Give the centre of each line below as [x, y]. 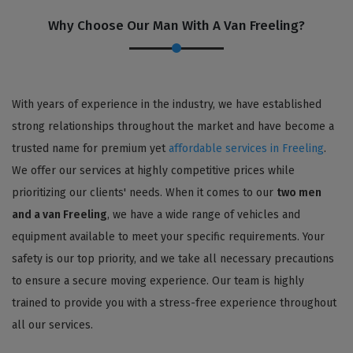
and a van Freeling [59, 214]
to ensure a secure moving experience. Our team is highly [158, 281]
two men [299, 192]
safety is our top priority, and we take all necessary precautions [173, 258]
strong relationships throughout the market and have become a [173, 126]
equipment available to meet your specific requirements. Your [168, 236]
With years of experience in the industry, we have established [167, 104]
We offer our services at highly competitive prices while [153, 170]
